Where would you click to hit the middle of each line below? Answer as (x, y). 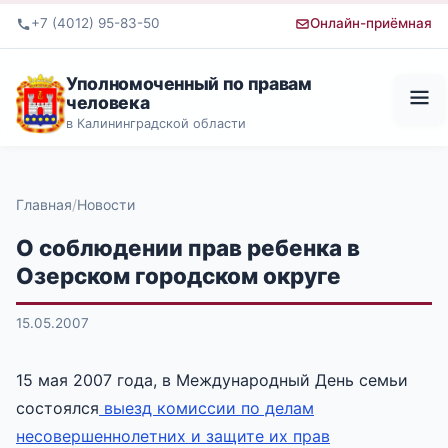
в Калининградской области (156, 123)
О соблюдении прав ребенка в (188, 247)
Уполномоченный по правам (189, 83)
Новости (106, 204)
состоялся (57, 407)
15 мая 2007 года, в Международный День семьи (212, 379)
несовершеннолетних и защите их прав (173, 435)
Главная (44, 204)
